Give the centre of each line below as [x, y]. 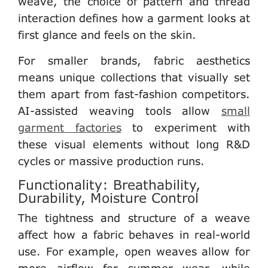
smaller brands [92, 60]
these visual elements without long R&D [134, 144]
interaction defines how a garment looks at [134, 18]
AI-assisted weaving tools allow [120, 110]
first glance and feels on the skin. [107, 34]
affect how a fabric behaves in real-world [134, 234]
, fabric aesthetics [194, 60]
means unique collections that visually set [134, 77]
